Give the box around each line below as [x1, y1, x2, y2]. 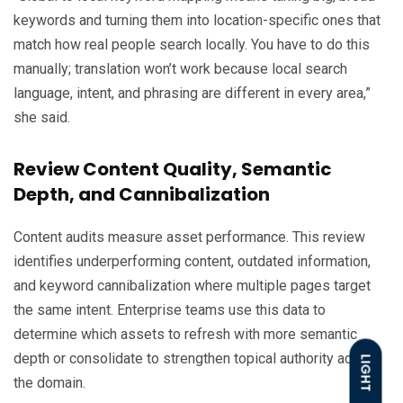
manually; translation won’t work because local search [13, 59, 347, 77]
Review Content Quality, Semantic [13, 156, 332, 182]
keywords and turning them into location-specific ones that [13, 11, 381, 29]
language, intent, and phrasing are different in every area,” [13, 84, 371, 102]
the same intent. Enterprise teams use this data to [13, 300, 326, 318]
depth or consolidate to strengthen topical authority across [13, 349, 381, 367]
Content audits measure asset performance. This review [13, 228, 365, 246]
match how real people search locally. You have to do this [13, 35, 370, 53]
